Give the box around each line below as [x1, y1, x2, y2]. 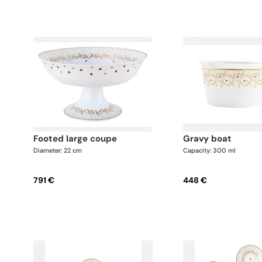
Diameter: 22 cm [33, 146, 82, 155]
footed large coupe [38, 133, 117, 145]
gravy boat [190, 133, 232, 145]
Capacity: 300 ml [183, 146, 236, 155]
